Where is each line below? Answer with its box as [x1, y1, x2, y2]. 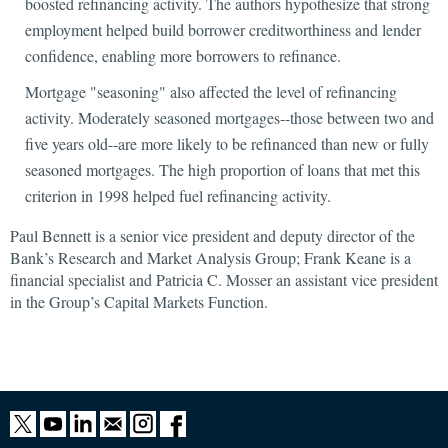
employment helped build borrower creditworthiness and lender [25, 19, 421, 40]
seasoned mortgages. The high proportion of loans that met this [25, 159, 420, 180]
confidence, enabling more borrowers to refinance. [25, 45, 341, 66]
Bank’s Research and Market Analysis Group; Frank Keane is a [10, 247, 411, 268]
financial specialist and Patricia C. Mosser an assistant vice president [10, 269, 438, 290]
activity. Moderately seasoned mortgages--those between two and [25, 107, 434, 128]
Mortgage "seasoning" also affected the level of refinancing [25, 81, 397, 102]
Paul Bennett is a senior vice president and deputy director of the [10, 225, 415, 246]
